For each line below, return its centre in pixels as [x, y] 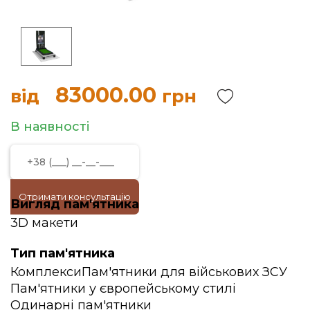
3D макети [44, 222]
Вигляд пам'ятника [75, 204]
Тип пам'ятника [63, 253]
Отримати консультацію [75, 197]
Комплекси [46, 272]
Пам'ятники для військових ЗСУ [184, 272]
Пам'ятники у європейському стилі [123, 288]
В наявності [50, 126]
